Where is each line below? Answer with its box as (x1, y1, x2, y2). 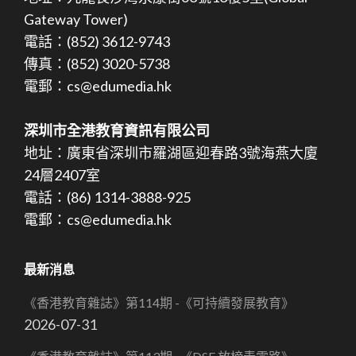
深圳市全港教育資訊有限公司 (24, 121, 210, 139)
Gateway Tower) (24, 10, 128, 28)
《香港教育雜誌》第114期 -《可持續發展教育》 (24, 294, 294, 310)
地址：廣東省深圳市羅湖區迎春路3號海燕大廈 (24, 143, 318, 161)
